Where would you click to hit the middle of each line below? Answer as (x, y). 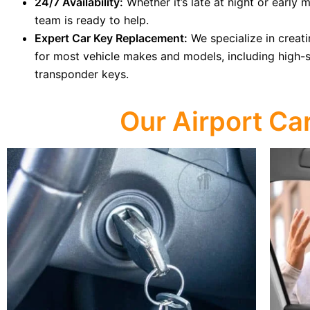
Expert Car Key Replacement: (111, 38)
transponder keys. (82, 74)
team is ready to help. (92, 20)
